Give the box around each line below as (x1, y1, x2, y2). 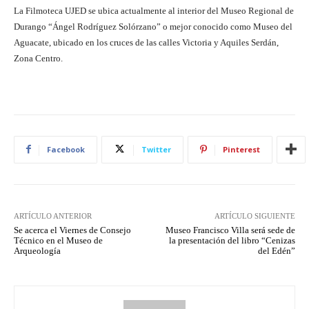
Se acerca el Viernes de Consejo (14, 224, 131, 235)
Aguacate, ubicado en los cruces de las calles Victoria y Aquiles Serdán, (14, 37, 279, 48)
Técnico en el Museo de (14, 235, 103, 246)
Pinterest (223, 143, 260, 154)
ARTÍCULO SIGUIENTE (214, 211, 295, 220)
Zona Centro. (14, 52, 63, 63)
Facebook (47, 143, 85, 154)
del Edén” (257, 245, 295, 256)
